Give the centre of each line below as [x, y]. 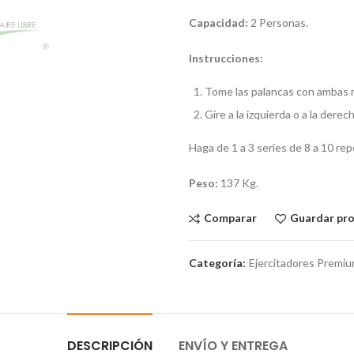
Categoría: [218, 263]
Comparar [230, 218]
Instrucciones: [226, 58]
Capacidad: [220, 23]
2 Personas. [279, 23]
